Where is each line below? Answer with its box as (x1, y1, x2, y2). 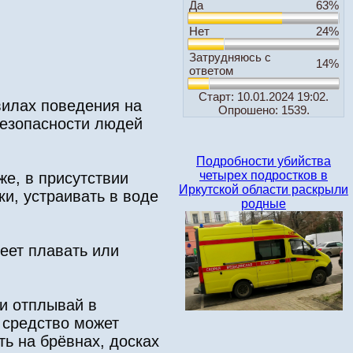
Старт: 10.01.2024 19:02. (199, 90, 329, 103)
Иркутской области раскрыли (179, 183, 348, 196)
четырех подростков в (199, 169, 328, 182)
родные (241, 197, 286, 210)
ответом (188, 64, 233, 77)
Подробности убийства (196, 154, 331, 168)
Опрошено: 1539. (217, 103, 310, 117)
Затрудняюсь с (188, 50, 271, 64)
